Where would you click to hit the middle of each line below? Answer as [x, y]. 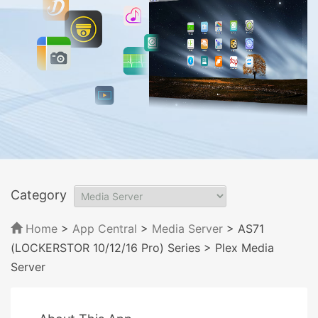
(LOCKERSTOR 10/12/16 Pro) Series [105, 247]
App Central [105, 228]
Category [39, 194]
